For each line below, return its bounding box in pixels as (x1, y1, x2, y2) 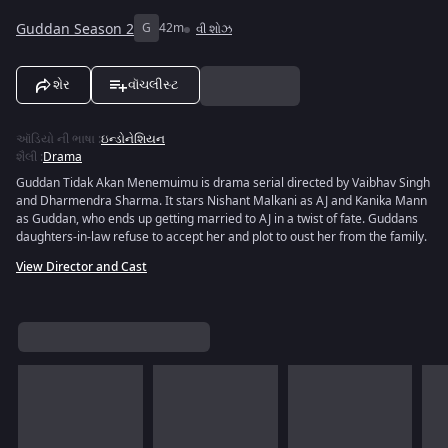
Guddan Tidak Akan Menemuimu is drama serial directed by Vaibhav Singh (16, 174, 430, 192)
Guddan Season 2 (16, 18, 134, 40)
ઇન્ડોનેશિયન (101, 130, 165, 148)
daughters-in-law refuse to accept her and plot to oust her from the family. (16, 228, 427, 246)
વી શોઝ (196, 20, 232, 38)
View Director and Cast (16, 258, 147, 276)
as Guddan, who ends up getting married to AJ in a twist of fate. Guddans (16, 210, 418, 228)
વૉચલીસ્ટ (128, 77, 179, 92)
